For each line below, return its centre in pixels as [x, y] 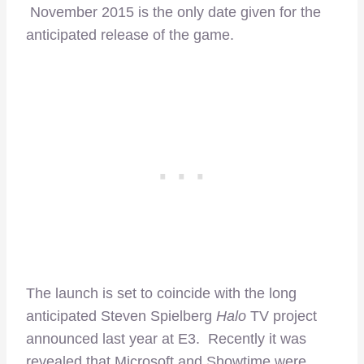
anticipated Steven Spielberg [121, 316]
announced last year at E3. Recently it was [166, 339]
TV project [282, 316]
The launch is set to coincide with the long [161, 294]
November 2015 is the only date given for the [173, 13]
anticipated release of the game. [130, 35]
